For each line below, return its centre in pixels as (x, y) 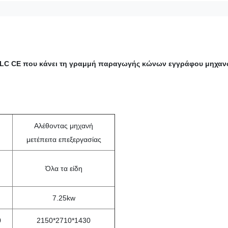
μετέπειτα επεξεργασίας (64, 139)
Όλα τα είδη (64, 168)
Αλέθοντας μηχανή (64, 126)
